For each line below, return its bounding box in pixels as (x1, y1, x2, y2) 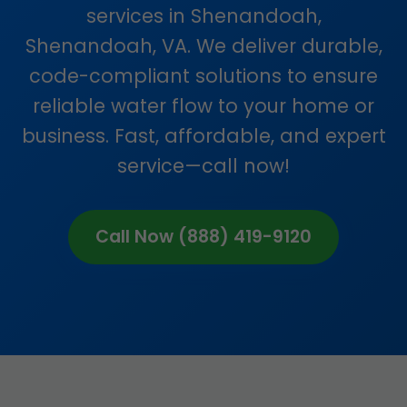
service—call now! (117, 153, 290, 179)
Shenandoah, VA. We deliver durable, (25, 33, 382, 59)
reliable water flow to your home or (33, 93, 374, 119)
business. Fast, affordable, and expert (21, 123, 386, 149)
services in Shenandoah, (85, 3, 322, 29)
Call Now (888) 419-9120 (95, 224, 312, 249)
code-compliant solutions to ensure (29, 63, 378, 89)
